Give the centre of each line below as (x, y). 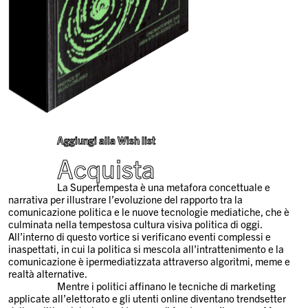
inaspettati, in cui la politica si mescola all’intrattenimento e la (146, 248)
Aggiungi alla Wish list (106, 140)
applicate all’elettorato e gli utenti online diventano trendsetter (147, 298)
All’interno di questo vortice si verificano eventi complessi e (140, 236)
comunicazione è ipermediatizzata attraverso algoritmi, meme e (150, 261)
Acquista (106, 167)
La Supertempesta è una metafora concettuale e (163, 186)
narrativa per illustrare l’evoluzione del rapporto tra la (126, 199)
